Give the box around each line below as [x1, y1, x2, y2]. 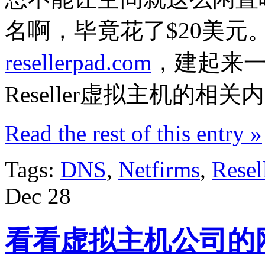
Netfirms [118, 157, 200, 183]
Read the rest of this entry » [5, 121, 262, 147]
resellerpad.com [5, 50, 151, 76]
